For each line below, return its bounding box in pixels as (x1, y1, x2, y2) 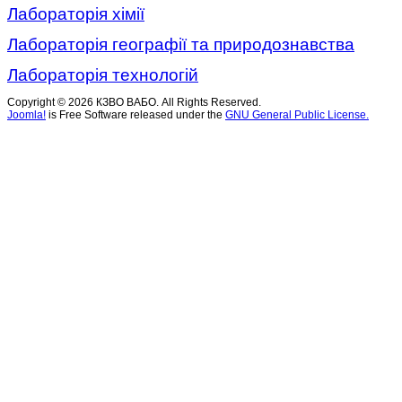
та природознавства (187, 35, 354, 54)
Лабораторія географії (7, 35, 187, 54)
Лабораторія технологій (7, 66, 198, 84)
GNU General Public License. (225, 109, 369, 121)
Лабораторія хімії (7, 4, 144, 23)
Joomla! (7, 109, 46, 121)
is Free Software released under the (46, 109, 225, 121)
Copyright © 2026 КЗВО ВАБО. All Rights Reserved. (7, 96, 261, 109)
